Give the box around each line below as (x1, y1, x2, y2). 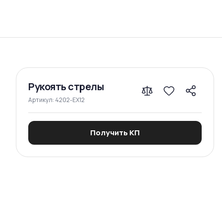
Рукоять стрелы (28, 80, 104, 93)
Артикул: (28, 96, 55, 104)
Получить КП (90, 127, 140, 138)
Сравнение (104, 35, 141, 44)
